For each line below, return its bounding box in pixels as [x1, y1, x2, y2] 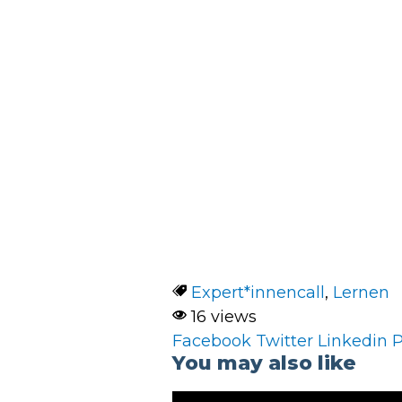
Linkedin [318, 331, 389, 352]
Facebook [172, 331, 252, 352]
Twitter [256, 331, 314, 352]
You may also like [172, 351, 357, 376]
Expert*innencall [191, 283, 326, 303]
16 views [187, 307, 258, 328]
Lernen [333, 283, 390, 303]
